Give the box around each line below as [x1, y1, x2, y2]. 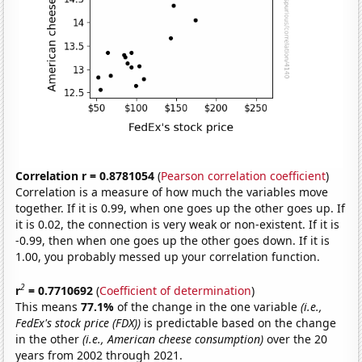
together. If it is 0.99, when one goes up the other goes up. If [15, 200, 346, 217]
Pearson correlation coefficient [161, 168, 326, 184]
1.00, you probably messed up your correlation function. [15, 249, 321, 265]
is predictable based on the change [141, 314, 337, 330]
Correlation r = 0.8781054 [15, 168, 155, 184]
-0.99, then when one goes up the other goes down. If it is [15, 233, 330, 249]
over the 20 [263, 330, 328, 347]
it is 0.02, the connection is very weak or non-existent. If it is [15, 217, 340, 233]
